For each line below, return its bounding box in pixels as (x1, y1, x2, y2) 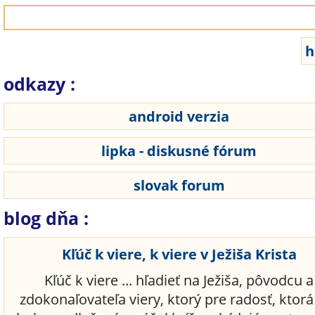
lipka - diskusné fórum (101, 141, 257, 160)
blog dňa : (4, 206, 89, 230)
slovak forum (134, 176, 225, 195)
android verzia (129, 107, 230, 126)
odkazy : (4, 72, 75, 96)
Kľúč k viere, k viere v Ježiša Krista (62, 245, 297, 264)
